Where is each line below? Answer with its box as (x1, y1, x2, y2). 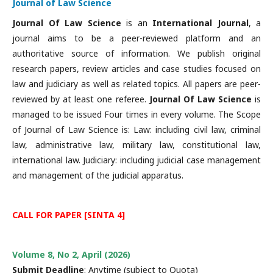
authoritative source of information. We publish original (12, 48, 261, 59)
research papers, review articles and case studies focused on (12, 63, 261, 74)
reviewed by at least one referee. (12, 93, 149, 105)
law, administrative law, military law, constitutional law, (12, 139, 261, 151)
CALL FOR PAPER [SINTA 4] (12, 209, 125, 221)
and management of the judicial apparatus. (12, 169, 183, 181)
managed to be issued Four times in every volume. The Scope (12, 108, 261, 120)
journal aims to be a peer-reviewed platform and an (12, 32, 261, 44)
